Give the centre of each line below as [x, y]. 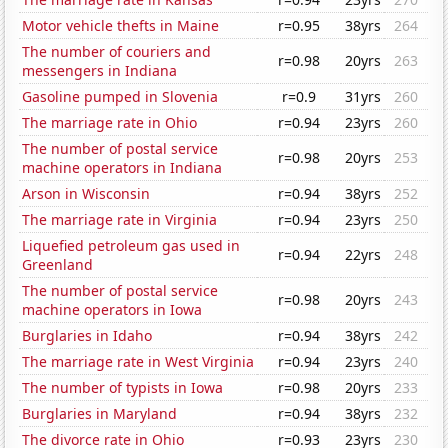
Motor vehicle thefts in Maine [121, 26]
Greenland [58, 265]
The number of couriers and [117, 52]
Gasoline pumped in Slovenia [120, 97]
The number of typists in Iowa [123, 388]
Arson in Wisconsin [86, 194]
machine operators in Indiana [122, 168]
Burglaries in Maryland [100, 414]
